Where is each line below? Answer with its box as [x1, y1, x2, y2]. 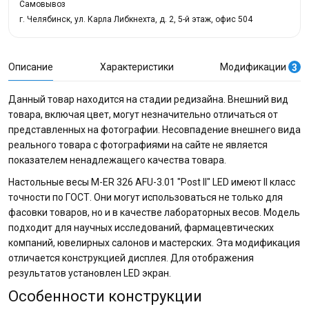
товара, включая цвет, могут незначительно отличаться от [8, 109, 278, 120]
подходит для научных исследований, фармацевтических [8, 222, 274, 233]
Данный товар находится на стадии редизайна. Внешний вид [8, 94, 288, 105]
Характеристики [99, 61, 174, 72]
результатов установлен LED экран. [8, 268, 171, 279]
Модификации [220, 61, 286, 72]
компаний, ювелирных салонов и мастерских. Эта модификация [8, 237, 300, 248]
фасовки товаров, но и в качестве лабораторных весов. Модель [8, 207, 300, 218]
